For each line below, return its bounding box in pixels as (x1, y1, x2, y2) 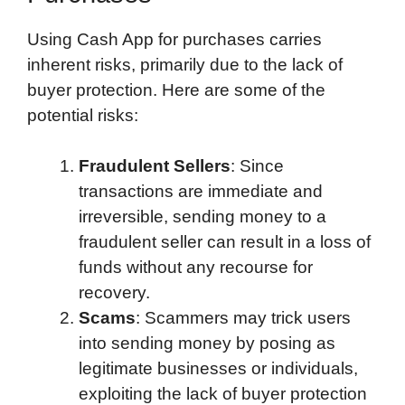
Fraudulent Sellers (79, 156, 231, 176)
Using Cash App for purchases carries (27, 29, 322, 49)
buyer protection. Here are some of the (27, 80, 325, 99)
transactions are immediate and (79, 182, 323, 202)
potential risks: (27, 105, 138, 125)
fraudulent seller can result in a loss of (79, 232, 371, 252)
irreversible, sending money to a (79, 207, 326, 227)
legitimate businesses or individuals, (79, 359, 358, 379)
